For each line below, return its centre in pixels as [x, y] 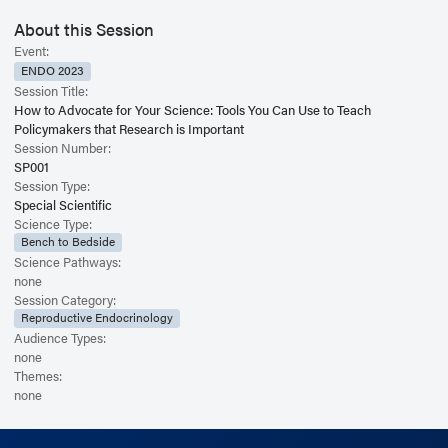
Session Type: [52, 185]
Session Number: [62, 147]
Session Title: [51, 90]
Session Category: [65, 299]
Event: [31, 51]
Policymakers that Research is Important [129, 128]
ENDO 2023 [52, 70]
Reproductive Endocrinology [97, 316]
